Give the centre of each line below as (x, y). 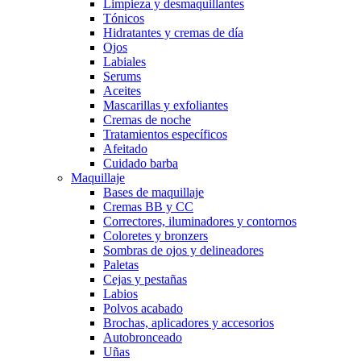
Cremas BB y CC (148, 207)
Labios (120, 294)
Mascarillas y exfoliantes (166, 105)
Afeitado (125, 149)
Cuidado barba (141, 163)
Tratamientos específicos (165, 134)
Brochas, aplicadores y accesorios (189, 323)
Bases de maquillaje (154, 192)
